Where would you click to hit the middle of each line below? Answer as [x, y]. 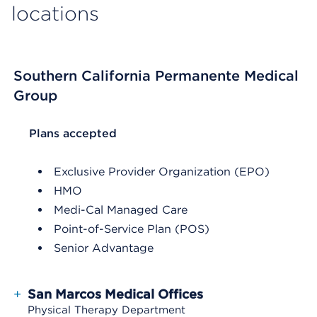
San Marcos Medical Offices [115, 294]
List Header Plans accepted [91, 133]
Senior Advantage [104, 248]
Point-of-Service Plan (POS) [132, 229]
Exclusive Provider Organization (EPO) [162, 172]
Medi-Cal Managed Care [121, 210]
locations [55, 13]
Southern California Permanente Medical [156, 76]
